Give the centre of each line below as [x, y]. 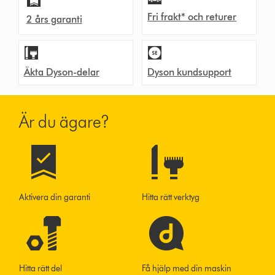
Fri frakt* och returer [192, 17]
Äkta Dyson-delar [61, 72]
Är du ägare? [64, 121]
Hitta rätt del [41, 268]
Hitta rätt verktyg [171, 197]
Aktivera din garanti [55, 197]
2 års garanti [54, 19]
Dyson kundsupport [190, 72]
